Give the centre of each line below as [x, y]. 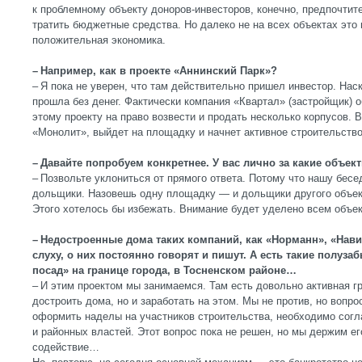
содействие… [66, 347]
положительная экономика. [99, 40]
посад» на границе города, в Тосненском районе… [164, 270]
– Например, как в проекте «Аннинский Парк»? [155, 71]
